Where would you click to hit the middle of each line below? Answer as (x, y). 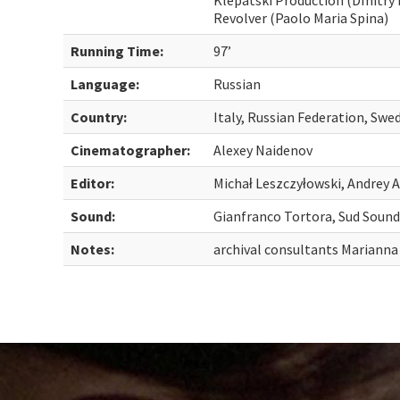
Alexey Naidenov (263, 150)
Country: (99, 117)
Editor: (93, 183)
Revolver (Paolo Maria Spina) (301, 18)
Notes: (93, 249)
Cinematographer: (131, 150)
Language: (105, 84)
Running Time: (117, 51)
